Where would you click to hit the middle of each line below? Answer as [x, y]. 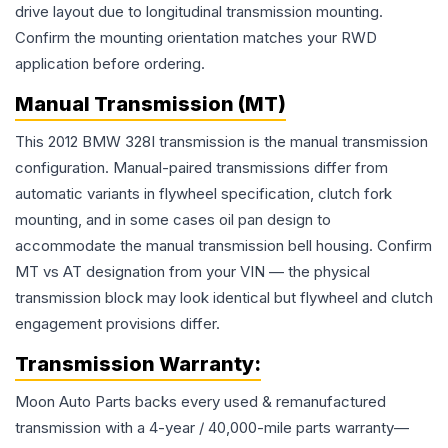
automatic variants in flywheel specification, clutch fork [203, 194]
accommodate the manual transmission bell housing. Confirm [223, 246]
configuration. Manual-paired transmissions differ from [201, 168]
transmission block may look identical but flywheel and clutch [224, 298]
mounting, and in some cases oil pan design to [173, 220]
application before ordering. [110, 64]
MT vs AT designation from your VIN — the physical [192, 272]
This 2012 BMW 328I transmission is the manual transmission [221, 142]
